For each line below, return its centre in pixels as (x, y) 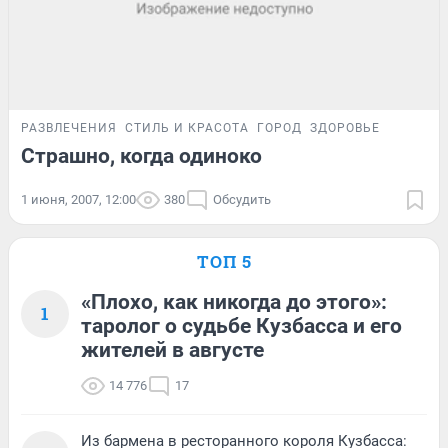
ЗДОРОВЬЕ (345, 128)
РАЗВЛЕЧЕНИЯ (69, 128)
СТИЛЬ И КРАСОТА (187, 128)
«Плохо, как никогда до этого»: (234, 302)
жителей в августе (172, 350)
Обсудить (242, 200)
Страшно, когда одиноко (141, 156)
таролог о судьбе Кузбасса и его (241, 326)
